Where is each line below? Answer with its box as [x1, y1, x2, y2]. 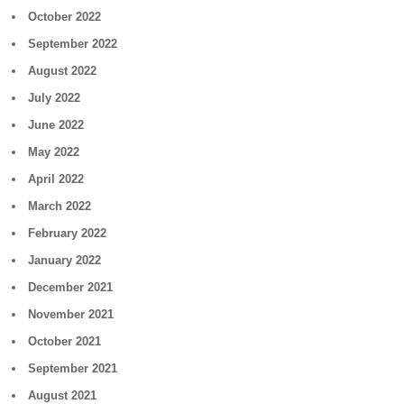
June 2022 [28, 118, 85, 132]
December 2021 [28, 280, 114, 294]
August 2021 [28, 389, 97, 402]
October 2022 [28, 10, 102, 23]
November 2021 [28, 308, 115, 321]
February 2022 [28, 226, 107, 240]
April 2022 [28, 172, 85, 186]
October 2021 [28, 335, 102, 348]
